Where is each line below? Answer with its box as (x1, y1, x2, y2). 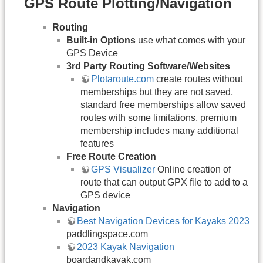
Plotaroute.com (91, 74, 154, 85)
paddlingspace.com (66, 229, 148, 240)
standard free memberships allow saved (80, 100, 246, 110)
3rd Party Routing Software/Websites (66, 61, 230, 72)
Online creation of (155, 164, 231, 175)
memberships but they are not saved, (80, 87, 233, 97)
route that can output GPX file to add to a (80, 177, 248, 188)
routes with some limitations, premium (80, 113, 237, 123)
